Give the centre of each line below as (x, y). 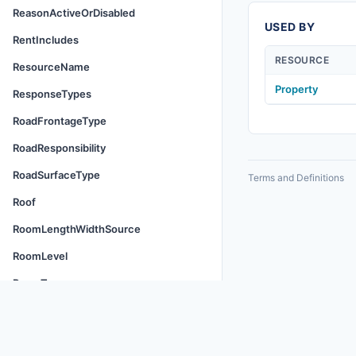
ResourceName (51, 67)
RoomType (39, 283)
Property (296, 89)
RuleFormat (41, 310)
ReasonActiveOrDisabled (74, 13)
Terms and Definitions (296, 178)
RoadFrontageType (60, 121)
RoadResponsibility (59, 148)
